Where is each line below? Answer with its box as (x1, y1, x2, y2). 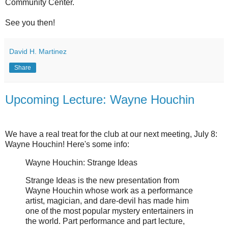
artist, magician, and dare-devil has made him (25, 196, 189, 206)
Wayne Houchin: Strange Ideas (25, 158, 139, 167)
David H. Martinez (9, 47, 67, 56)
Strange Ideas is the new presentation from (25, 176, 179, 185)
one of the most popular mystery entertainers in (25, 207, 193, 216)
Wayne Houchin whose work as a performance (25, 186, 193, 195)
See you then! (5, 18, 55, 27)
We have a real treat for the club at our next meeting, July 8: (5, 129, 217, 138)
